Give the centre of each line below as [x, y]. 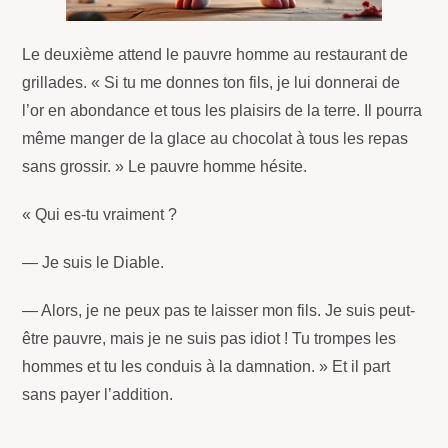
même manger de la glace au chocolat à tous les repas [215, 139]
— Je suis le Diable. [93, 263]
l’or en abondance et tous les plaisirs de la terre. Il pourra [222, 111]
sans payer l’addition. [98, 395]
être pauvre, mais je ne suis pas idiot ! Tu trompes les [209, 339]
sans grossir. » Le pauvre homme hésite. [165, 167]
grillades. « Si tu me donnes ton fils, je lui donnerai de [211, 83]
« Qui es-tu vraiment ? [100, 215]
